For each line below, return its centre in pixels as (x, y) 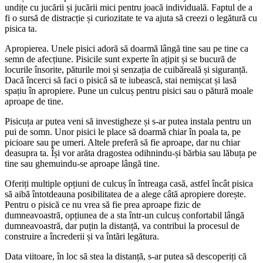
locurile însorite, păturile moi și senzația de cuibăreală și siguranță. (126, 69)
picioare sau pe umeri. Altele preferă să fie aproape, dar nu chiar (122, 142)
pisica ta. (21, 28)
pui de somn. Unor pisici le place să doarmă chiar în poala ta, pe (123, 131)
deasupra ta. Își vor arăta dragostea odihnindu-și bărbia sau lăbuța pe (131, 153)
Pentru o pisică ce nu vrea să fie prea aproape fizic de (103, 204)
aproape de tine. (34, 101)
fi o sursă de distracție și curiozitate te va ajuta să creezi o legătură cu (131, 18)
